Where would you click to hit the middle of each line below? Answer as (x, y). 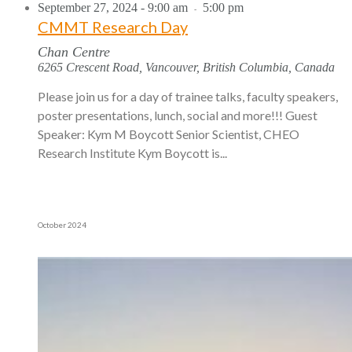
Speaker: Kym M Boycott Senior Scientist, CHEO (169, 134)
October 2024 (62, 224)
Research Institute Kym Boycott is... (132, 152)
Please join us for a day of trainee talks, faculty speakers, (188, 96)
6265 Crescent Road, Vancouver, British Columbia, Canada (186, 67)
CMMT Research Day (113, 26)
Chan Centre (74, 51)
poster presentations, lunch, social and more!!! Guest (178, 115)
